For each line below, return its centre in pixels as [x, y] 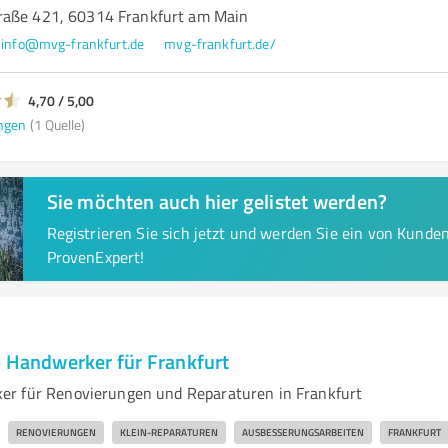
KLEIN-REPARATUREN [168, 432]
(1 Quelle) [57, 124]
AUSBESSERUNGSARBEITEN [302, 432]
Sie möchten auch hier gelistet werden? [217, 201]
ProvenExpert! [95, 257]
